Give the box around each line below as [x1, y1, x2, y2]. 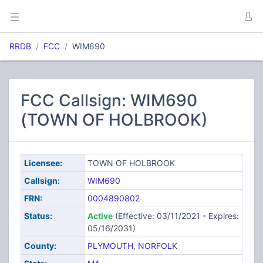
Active [87, 211, 113, 221]
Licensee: [23, 158, 62, 168]
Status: [23, 211, 52, 221]
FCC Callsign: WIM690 [21, 90, 197, 110]
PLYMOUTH [87, 241, 133, 251]
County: [23, 241, 56, 251]
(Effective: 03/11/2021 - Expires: [112, 211, 239, 221]
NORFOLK [137, 241, 177, 251]
